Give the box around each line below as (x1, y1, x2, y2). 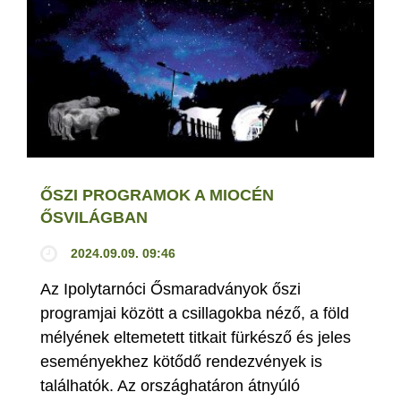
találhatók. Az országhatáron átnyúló (40, 376, 300, 395)
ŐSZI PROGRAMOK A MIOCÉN (40, 185, 274, 204)
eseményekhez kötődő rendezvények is (40, 352, 322, 371)
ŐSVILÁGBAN (40, 208, 148, 226)
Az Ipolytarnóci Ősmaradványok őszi (40, 279, 301, 298)
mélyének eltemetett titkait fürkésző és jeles (40, 328, 351, 346)
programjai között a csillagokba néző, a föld (40, 303, 349, 322)
